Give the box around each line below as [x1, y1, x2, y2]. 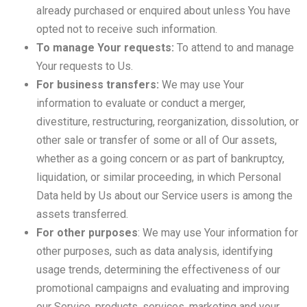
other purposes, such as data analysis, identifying [36, 245, 273, 258]
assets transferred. [36, 208, 128, 221]
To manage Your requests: [36, 41, 174, 54]
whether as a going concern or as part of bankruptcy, [36, 152, 284, 165]
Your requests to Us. [36, 60, 133, 73]
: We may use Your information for [137, 226, 298, 239]
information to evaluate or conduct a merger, [36, 97, 245, 110]
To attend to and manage [173, 41, 294, 54]
